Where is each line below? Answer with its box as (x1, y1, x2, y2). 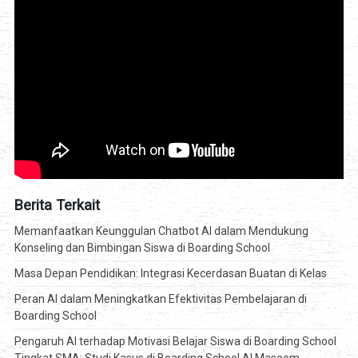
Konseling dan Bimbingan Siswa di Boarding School (14, 241, 270, 255)
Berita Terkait (14, 197, 100, 214)
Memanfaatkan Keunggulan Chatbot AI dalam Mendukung (14, 225, 308, 238)
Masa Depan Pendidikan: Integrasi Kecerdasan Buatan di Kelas (14, 267, 327, 280)
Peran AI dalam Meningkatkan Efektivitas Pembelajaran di (14, 292, 307, 306)
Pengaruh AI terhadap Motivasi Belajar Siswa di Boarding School (14, 335, 336, 348)
